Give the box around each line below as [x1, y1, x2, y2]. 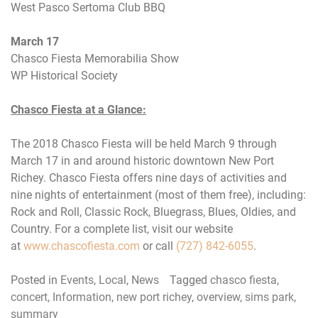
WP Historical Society [11, 69, 118, 83]
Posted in [11, 273, 60, 287]
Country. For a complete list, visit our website [11, 222, 233, 236]
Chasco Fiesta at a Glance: [11, 103, 146, 117]
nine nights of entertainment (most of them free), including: [11, 188, 306, 202]
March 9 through [194, 137, 277, 151]
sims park [245, 290, 294, 305]
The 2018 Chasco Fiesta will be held [11, 137, 194, 151]
